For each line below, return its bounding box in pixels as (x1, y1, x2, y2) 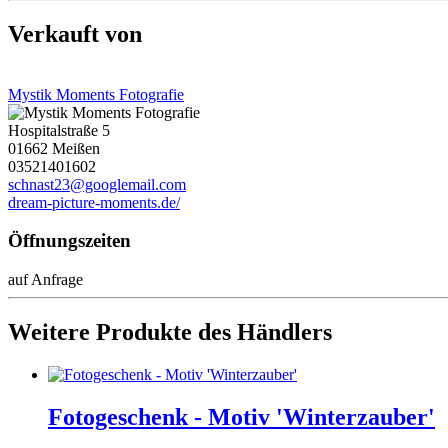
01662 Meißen (8, 139, 100, 157)
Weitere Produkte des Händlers (8, 319, 332, 346)
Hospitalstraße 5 (8, 121, 110, 139)
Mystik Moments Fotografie (8, 85, 184, 103)
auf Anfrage (8, 271, 83, 289)
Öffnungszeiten (8, 230, 131, 252)
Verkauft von (8, 20, 142, 47)
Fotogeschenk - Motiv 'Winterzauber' (48, 403, 435, 430)
